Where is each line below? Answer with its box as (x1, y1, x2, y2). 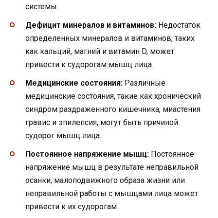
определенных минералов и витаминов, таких (25, 33, 195, 43)
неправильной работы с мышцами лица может (25, 189, 198, 199)
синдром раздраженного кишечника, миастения (25, 105, 200, 114)
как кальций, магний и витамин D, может (25, 46, 174, 56)
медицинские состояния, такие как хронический (25, 91, 201, 101)
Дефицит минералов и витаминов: (25, 20, 156, 30)
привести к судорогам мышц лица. (25, 59, 153, 69)
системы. (25, 1, 58, 11)
